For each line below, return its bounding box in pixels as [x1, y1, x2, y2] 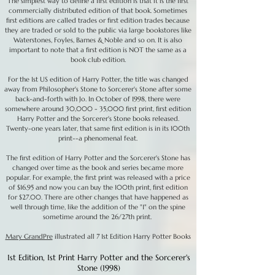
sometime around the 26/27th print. [42, 212, 153, 221]
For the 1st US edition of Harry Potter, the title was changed [7, 75, 188, 83]
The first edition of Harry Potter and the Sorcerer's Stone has [6, 153, 190, 162]
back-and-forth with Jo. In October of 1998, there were [15, 95, 180, 103]
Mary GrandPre [5, 232, 53, 241]
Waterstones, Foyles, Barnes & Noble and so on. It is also [14, 36, 182, 44]
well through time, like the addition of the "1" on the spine [10, 203, 185, 211]
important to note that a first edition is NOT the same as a [9, 45, 187, 54]
